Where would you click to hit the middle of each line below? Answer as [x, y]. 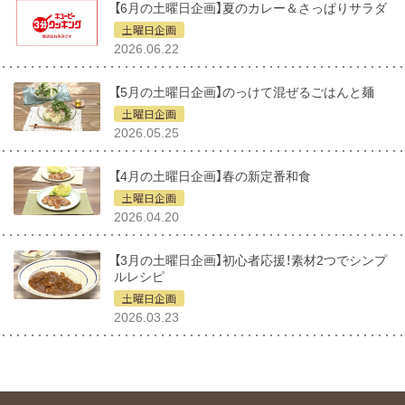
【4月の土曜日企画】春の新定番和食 [213, 176]
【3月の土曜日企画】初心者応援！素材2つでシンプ [251, 260]
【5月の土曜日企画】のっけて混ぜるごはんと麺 [245, 92]
